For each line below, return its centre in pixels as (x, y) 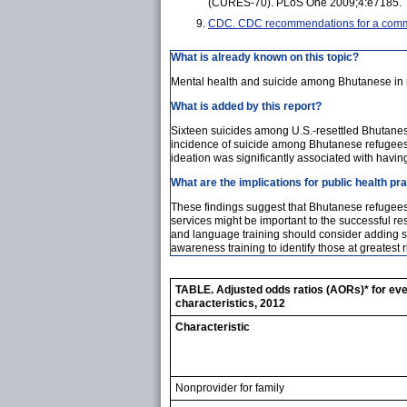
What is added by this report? (246, 106)
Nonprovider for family (230, 387)
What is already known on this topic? (265, 57)
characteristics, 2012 (230, 303)
